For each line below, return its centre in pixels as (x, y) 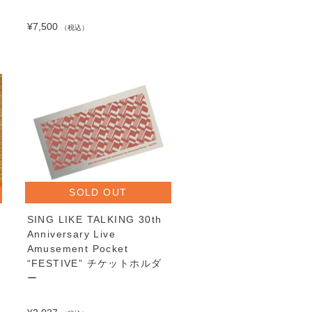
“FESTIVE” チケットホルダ (94, 263)
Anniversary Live (71, 234)
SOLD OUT (98, 192)
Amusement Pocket (78, 248)
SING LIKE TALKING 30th (94, 219)
